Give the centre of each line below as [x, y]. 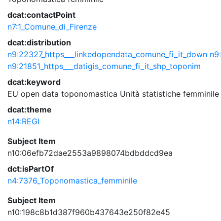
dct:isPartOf [31, 169]
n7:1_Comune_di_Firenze [52, 27]
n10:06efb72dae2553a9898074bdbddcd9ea [90, 153]
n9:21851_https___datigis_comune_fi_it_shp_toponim [104, 66]
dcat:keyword [34, 82]
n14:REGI [23, 121]
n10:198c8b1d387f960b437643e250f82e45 [89, 212]
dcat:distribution [39, 42]
